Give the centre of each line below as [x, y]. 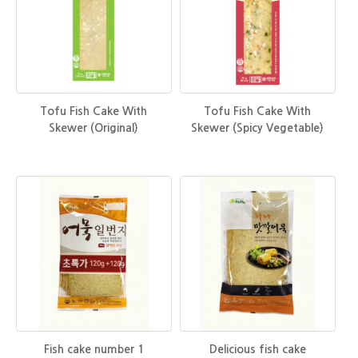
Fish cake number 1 [93, 349]
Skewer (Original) [94, 127]
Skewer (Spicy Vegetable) [258, 127]
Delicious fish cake [257, 349]
